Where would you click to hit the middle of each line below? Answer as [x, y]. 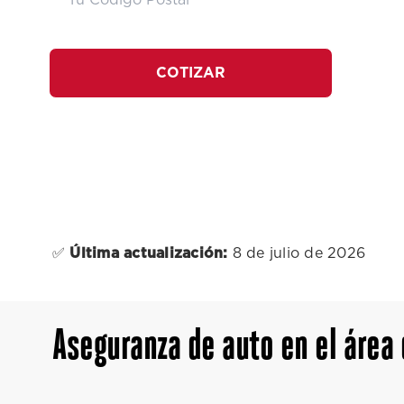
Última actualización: [149, 253]
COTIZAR [191, 73]
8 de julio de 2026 [297, 253]
